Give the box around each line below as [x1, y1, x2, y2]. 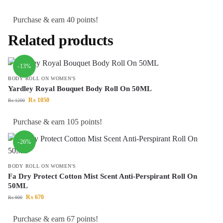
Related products [8, 32, 113, 49]
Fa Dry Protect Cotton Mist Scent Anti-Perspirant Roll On [8, 172, 197, 181]
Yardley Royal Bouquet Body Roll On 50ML [8, 85, 152, 93]
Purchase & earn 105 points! [13, 117, 102, 126]
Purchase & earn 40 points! [13, 15, 98, 24]
